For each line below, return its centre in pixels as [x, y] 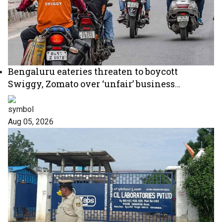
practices [28, 96]
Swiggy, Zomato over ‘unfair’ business [91, 83]
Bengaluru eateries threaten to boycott [93, 71]
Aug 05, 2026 [31, 121]
